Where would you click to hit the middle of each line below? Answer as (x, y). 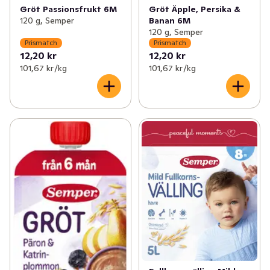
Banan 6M (169, 20)
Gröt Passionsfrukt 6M (68, 9)
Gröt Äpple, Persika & (194, 9)
